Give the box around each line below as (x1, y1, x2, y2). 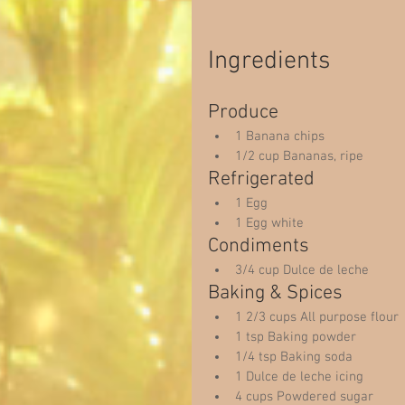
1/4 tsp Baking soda (235, 349, 360, 366)
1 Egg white (235, 215, 311, 232)
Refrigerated (208, 167, 324, 193)
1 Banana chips (235, 128, 332, 146)
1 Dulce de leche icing (235, 369, 371, 386)
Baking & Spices (208, 281, 352, 306)
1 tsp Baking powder (235, 329, 363, 346)
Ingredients (208, 46, 336, 78)
